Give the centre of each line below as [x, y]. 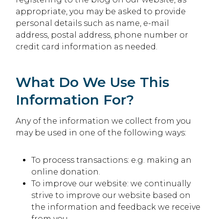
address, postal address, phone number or [102, 35]
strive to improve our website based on [111, 195]
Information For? [75, 100]
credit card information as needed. [87, 47]
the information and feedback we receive [116, 207]
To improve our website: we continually [111, 184]
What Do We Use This [92, 82]
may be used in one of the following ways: [101, 133]
